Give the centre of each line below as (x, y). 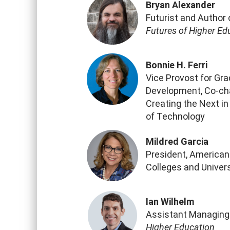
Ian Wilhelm (170, 202)
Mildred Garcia (177, 141)
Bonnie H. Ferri (177, 65)
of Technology (175, 116)
